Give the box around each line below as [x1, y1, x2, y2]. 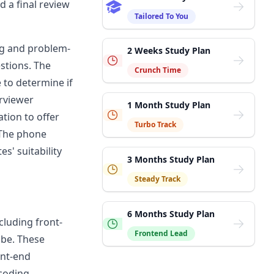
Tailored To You [135, 11, 188, 21]
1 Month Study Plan [127, 99, 210, 111]
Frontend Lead [135, 228, 188, 239]
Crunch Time [135, 65, 181, 75]
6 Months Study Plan [127, 208, 215, 220]
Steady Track [135, 174, 180, 184]
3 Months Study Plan [127, 154, 215, 165]
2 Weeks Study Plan [127, 45, 210, 56]
